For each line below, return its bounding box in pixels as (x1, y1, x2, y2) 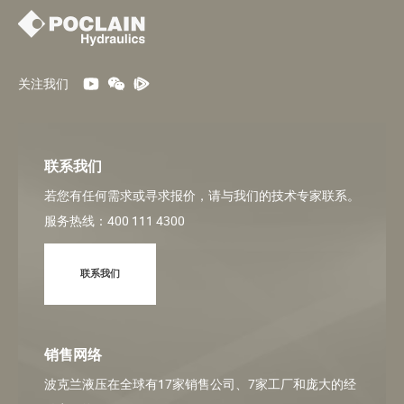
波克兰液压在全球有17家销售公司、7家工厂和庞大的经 (44, 375, 356, 392)
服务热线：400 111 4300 (44, 212, 185, 229)
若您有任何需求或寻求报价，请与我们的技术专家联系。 (44, 187, 360, 204)
